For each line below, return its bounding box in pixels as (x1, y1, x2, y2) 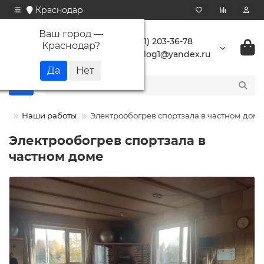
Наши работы (22, 111, 77, 120)
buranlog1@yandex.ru (118, 49, 210, 60)
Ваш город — (38, 28, 103, 39)
